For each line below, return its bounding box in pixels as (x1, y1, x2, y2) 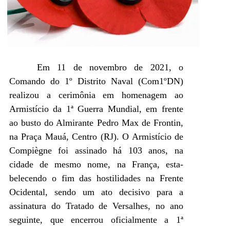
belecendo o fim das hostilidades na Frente (9, 173, 183, 184)
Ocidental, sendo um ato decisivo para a (9, 187, 183, 198)
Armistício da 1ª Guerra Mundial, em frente (9, 104, 183, 114)
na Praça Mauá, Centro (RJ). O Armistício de (9, 131, 183, 142)
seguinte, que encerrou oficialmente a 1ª (9, 215, 183, 225)
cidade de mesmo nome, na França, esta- (9, 159, 183, 170)
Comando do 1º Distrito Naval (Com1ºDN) (9, 76, 183, 87)
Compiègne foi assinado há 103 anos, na (9, 145, 183, 156)
